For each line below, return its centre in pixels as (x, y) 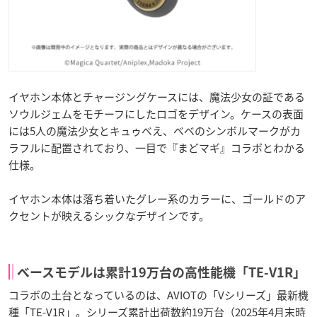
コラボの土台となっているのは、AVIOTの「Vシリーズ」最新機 (158, 295)
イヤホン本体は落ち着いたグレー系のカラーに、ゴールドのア (157, 198)
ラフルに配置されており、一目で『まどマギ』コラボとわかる (157, 148)
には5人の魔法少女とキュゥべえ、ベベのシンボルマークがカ (155, 131)
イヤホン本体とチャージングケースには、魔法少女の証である (157, 97)
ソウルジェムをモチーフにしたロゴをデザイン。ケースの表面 (156, 114)
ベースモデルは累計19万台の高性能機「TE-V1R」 (161, 272)
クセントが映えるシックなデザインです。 (109, 215)
